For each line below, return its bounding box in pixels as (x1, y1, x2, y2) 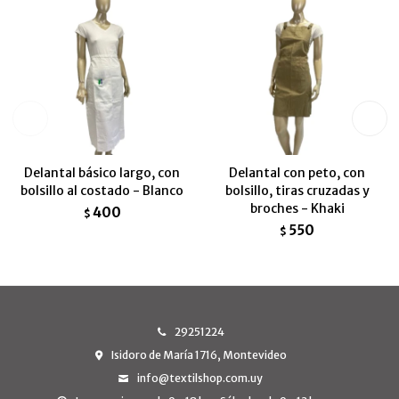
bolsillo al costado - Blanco (20, 183, 183, 199)
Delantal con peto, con (229, 165, 365, 181)
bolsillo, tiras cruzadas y (224, 183, 370, 199)
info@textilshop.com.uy (137, 371, 263, 385)
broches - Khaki (249, 200, 345, 216)
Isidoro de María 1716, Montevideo (110, 348, 287, 362)
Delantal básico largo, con (24, 165, 180, 181)
